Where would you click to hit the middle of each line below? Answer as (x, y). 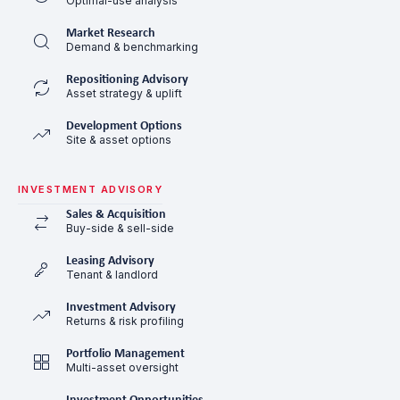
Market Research (111, 33)
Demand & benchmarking (132, 46)
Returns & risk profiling (125, 321)
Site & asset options (119, 139)
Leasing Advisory (110, 261)
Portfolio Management (125, 354)
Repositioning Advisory (127, 79)
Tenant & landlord (112, 274)
